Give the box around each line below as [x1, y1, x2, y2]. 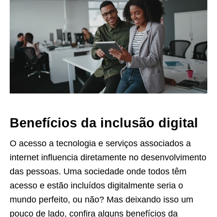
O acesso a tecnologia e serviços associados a [10, 138, 191, 148]
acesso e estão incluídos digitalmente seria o [10, 180, 183, 190]
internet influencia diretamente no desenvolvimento [10, 152, 206, 162]
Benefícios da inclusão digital [10, 115, 198, 130]
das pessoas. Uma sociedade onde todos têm [10, 166, 186, 176]
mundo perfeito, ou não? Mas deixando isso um [10, 194, 193, 204]
